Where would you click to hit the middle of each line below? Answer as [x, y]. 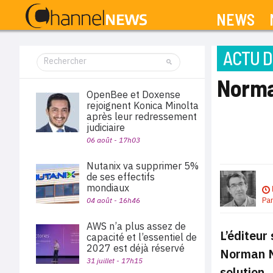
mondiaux [108, 188]
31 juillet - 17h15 [115, 261]
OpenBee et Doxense [133, 94]
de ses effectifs [121, 177]
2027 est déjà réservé [136, 248]
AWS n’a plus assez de [136, 226]
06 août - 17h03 [113, 140]
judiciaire [106, 127]
